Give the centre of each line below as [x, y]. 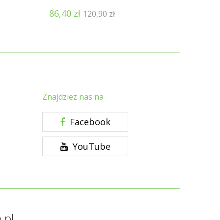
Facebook [89, 122]
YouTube [90, 146]
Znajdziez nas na [73, 97]
